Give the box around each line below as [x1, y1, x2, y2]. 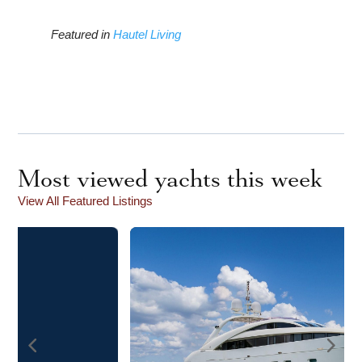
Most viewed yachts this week [18, 166, 323, 192]
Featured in [50, 27, 110, 42]
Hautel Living [112, 27, 181, 42]
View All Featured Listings [18, 194, 154, 208]
